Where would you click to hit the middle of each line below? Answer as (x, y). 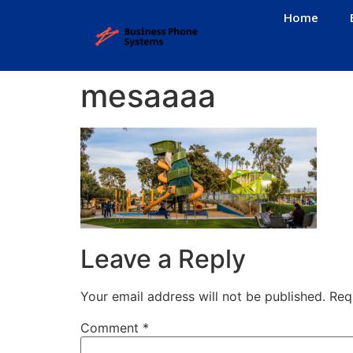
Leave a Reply (163, 259)
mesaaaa (148, 96)
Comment (111, 328)
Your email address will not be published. (203, 297)
